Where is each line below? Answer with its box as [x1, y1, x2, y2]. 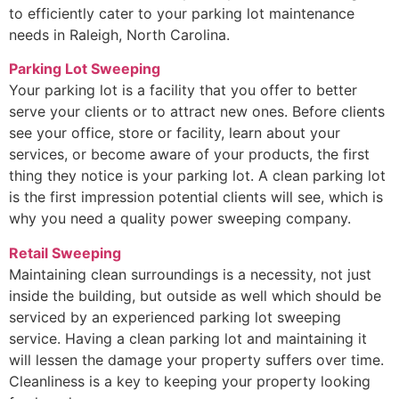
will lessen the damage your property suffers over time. [9, 350, 384, 369]
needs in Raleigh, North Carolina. [9, 26, 230, 45]
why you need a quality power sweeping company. [9, 209, 351, 228]
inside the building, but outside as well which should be [9, 286, 381, 305]
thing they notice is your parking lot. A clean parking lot [9, 167, 386, 185]
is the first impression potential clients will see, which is [9, 188, 383, 207]
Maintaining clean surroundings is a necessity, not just [9, 265, 371, 283]
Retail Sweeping [9, 243, 121, 262]
